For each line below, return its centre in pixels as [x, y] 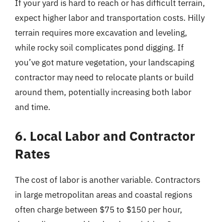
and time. [33, 107]
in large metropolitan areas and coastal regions [104, 195]
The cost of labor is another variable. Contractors [108, 180]
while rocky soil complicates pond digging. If [99, 47]
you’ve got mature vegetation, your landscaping [105, 62]
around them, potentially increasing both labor [103, 92]
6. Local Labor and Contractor [105, 136]
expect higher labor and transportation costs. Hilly [110, 18]
